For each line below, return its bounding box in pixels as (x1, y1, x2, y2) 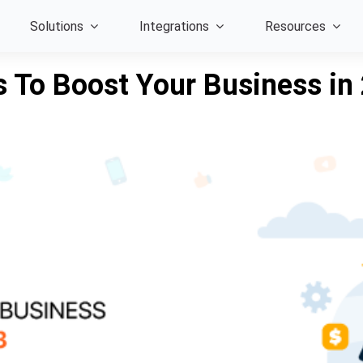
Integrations (139, 18, 210, 34)
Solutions (30, 18, 84, 34)
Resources (265, 18, 327, 34)
